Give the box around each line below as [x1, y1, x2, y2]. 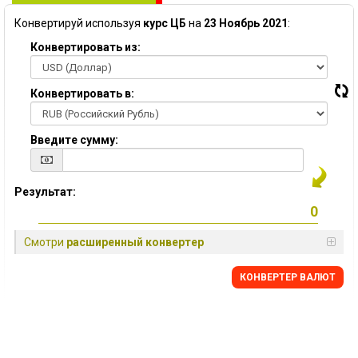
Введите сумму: [30, 133, 118, 146]
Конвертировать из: [30, 41, 141, 54]
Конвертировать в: [30, 87, 134, 100]
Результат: [14, 185, 76, 198]
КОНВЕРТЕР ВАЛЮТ [240, 272, 336, 283]
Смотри [24, 236, 66, 249]
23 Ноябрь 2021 [204, 17, 288, 30]
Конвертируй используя [14, 17, 143, 30]
